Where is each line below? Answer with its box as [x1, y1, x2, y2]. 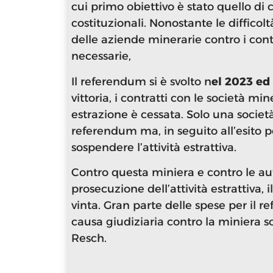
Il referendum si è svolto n [71, 74, 211, 88]
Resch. [71, 231, 107, 245]
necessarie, [71, 49, 134, 63]
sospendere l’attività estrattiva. [71, 140, 239, 154]
